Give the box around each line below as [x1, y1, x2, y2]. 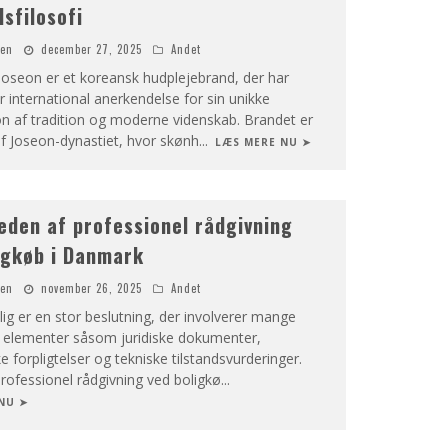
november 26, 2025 [40, 280, 142, 296]
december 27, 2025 [40, 41, 142, 57]
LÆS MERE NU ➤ [214, 135, 311, 149]
